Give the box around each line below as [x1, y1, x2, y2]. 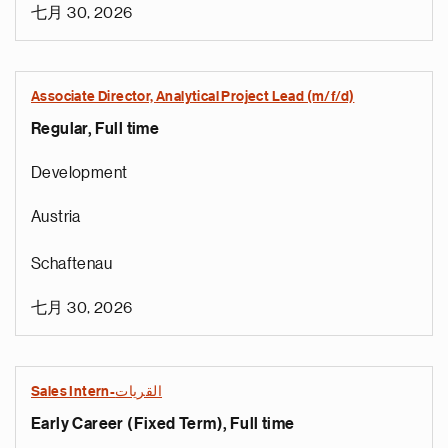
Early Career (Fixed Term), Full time [31, 416, 295, 432]
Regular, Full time [31, 121, 160, 137]
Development [31, 165, 128, 181]
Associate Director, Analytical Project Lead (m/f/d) [31, 90, 355, 104]
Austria [31, 209, 81, 225]
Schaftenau [31, 256, 112, 272]
